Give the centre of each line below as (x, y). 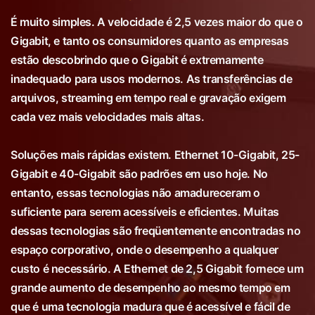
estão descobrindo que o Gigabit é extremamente (137, 60)
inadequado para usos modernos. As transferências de (152, 79)
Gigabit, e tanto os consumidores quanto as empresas (150, 41)
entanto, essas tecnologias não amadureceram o (136, 193)
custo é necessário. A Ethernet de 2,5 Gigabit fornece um (157, 269)
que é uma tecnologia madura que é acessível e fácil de (150, 307)
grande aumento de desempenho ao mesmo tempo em (150, 288)
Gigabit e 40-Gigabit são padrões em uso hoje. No (139, 174)
